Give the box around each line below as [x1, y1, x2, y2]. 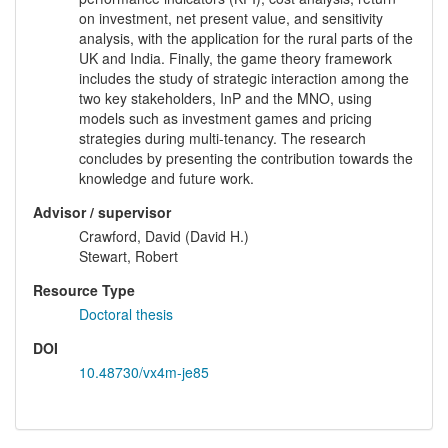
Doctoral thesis [79, 304, 173, 325]
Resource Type [33, 280, 135, 301]
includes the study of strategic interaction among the [79, 68, 409, 89]
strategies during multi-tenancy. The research [79, 128, 366, 149]
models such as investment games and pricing [79, 108, 372, 129]
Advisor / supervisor [33, 202, 171, 223]
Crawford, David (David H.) [79, 226, 249, 247]
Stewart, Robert [79, 246, 178, 267]
